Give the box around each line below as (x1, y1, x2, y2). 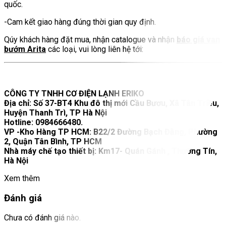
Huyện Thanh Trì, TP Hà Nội (4, 107, 107, 118)
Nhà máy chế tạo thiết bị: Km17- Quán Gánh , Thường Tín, (4, 146, 217, 156)
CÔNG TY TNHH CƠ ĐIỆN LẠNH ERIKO (4, 88, 144, 98)
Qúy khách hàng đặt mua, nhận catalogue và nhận (4, 34, 177, 44)
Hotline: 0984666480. (4, 117, 83, 127)
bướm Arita (4, 44, 46, 54)
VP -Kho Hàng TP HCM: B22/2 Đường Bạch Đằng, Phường (4, 127, 217, 137)
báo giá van (177, 34, 220, 44)
